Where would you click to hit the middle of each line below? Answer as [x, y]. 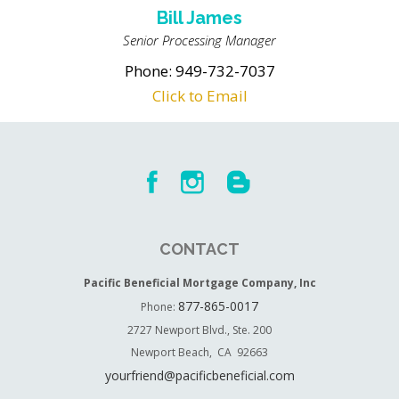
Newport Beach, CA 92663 [200, 352]
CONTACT [200, 249]
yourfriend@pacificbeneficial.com [199, 375]
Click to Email [199, 96]
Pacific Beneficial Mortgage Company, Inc [199, 283]
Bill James [200, 18]
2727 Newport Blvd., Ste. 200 [200, 330]
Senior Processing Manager [200, 40]
